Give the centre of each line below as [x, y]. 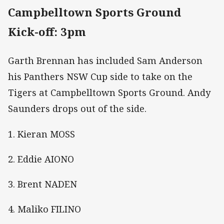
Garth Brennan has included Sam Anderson [105, 61]
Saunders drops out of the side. [77, 109]
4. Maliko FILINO [44, 209]
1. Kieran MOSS [41, 134]
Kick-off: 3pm [47, 32]
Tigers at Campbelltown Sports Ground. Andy [109, 93]
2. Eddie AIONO [42, 159]
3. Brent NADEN [42, 184]
